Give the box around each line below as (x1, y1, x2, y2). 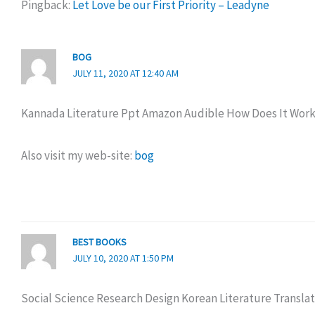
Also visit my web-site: (21, 148, 134, 164)
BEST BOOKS (72, 236, 127, 249)
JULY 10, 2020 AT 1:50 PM (72, 252, 174, 265)
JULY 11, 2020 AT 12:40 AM (72, 67, 179, 79)
